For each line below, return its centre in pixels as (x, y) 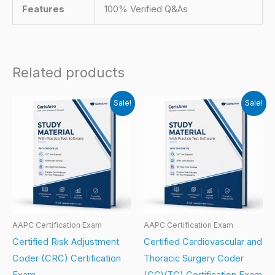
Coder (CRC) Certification (67, 259)
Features (43, 9)
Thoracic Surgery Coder (194, 259)
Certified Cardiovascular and (203, 242)
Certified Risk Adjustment (66, 242)
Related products (68, 73)
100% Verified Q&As (146, 9)
